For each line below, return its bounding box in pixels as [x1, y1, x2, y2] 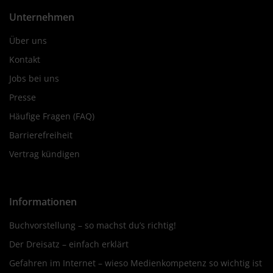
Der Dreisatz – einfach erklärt [9, 238, 129, 250]
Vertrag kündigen [9, 147, 80, 160]
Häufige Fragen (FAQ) [9, 110, 94, 122]
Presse [9, 91, 36, 103]
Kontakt [9, 53, 40, 65]
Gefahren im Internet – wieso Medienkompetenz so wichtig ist [9, 257, 262, 269]
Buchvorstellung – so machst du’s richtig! [9, 219, 176, 231]
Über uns [9, 34, 47, 46]
